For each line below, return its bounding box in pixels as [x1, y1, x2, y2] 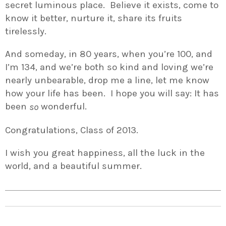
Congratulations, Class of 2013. [5, 124, 138, 136]
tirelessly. [5, 26, 46, 37]
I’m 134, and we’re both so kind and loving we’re [5, 62, 213, 73]
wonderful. [38, 101, 87, 112]
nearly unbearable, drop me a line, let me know [5, 75, 209, 86]
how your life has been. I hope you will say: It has [5, 88, 219, 99]
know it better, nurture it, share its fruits [5, 13, 182, 24]
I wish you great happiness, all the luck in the [5, 147, 205, 158]
